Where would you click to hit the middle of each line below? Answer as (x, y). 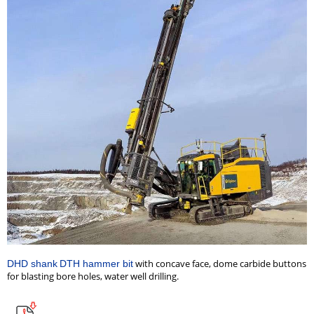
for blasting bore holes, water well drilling (92, 276)
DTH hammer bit (96, 264)
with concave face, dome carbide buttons (220, 264)
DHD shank (32, 264)
